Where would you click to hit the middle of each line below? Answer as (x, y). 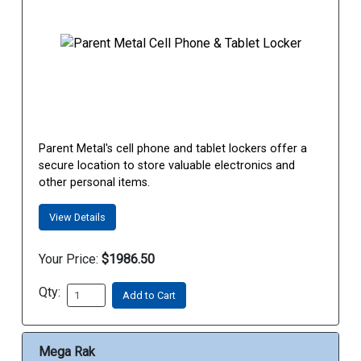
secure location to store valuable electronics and (167, 166)
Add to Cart (149, 296)
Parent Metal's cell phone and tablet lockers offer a (173, 149)
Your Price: (68, 259)
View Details (77, 218)
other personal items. (94, 183)
